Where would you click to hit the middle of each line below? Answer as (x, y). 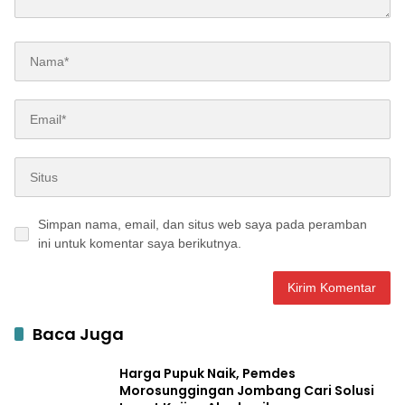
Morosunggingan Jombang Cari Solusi (247, 390)
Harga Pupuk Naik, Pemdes (207, 373)
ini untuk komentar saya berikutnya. (140, 244)
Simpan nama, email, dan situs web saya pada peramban (202, 225)
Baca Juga (78, 334)
